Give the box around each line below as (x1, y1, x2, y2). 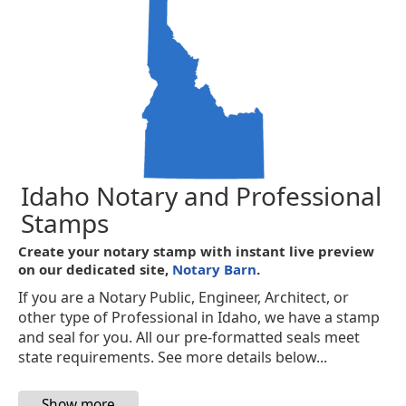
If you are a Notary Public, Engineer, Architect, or (18, 287, 350, 307)
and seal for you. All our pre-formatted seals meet (18, 327, 361, 347)
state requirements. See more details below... (18, 347, 328, 367)
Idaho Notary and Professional (21, 179, 382, 213)
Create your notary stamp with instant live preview (18, 242, 375, 260)
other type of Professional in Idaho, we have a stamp (18, 307, 381, 327)
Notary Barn (172, 260, 257, 278)
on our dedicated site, (18, 260, 173, 278)
